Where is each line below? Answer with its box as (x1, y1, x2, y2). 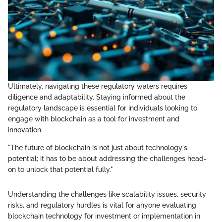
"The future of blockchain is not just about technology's (8, 143, 187, 152)
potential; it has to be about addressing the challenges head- (8, 154, 207, 163)
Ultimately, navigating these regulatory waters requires (8, 82, 187, 90)
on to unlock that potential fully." (8, 165, 113, 173)
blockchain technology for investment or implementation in (8, 212, 200, 220)
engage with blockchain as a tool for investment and (8, 114, 179, 123)
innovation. (8, 125, 43, 134)
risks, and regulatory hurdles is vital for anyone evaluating (8, 201, 196, 209)
